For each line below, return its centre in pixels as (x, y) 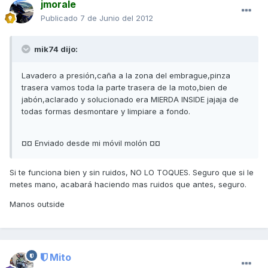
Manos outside (37, 204)
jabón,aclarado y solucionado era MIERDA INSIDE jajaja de (130, 100)
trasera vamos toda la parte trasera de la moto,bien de (124, 88)
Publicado (60, 18)
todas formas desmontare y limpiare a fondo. (106, 112)
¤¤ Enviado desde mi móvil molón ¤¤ (91, 143)
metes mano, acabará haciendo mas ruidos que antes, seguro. (128, 185)
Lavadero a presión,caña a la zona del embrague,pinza (126, 76)
